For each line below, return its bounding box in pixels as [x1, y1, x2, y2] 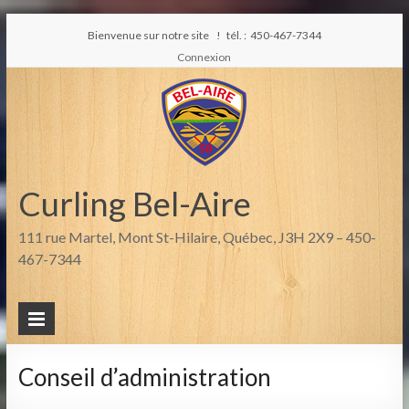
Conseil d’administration [17, 362, 271, 392]
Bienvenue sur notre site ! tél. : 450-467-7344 [87, 28, 321, 42]
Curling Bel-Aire [17, 184, 251, 224]
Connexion [177, 50, 232, 64]
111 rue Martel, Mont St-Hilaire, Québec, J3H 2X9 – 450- [17, 228, 376, 246]
